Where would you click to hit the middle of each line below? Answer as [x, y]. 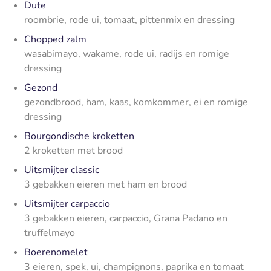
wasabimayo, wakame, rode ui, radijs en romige [127, 54]
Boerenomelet [56, 252]
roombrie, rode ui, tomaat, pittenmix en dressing [129, 20]
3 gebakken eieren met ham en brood [106, 184]
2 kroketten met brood [73, 150]
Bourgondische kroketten [79, 136]
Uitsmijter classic [62, 170]
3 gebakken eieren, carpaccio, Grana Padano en [126, 218]
